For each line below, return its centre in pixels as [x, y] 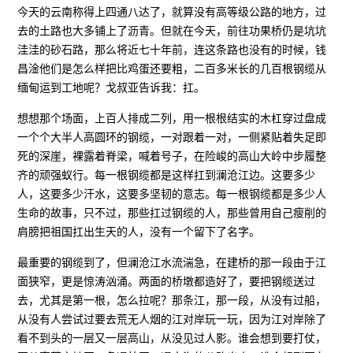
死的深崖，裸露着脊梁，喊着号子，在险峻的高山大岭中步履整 [172, 156]
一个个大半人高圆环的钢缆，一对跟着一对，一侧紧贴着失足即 [172, 137]
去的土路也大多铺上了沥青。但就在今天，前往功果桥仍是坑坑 [172, 30]
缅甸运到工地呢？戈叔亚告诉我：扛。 [111, 87]
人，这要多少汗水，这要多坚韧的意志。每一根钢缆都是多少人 [172, 193]
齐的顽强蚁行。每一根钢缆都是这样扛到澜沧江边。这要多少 [167, 175]
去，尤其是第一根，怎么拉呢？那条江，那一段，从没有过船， [172, 300]
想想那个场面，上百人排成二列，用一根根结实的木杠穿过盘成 [172, 118]
